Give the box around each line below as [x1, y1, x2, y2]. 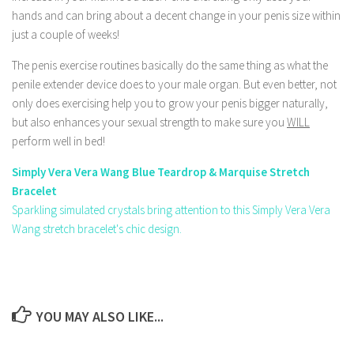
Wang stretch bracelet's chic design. [12, 221, 182, 236]
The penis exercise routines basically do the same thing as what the [12, 58, 328, 73]
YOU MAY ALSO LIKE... [36, 307, 164, 326]
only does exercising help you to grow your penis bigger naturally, [12, 96, 328, 111]
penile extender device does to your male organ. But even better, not [12, 77, 337, 92]
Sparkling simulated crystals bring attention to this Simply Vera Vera [12, 202, 330, 217]
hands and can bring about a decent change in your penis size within [12, 8, 341, 23]
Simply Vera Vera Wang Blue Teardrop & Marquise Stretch [12, 164, 310, 179]
